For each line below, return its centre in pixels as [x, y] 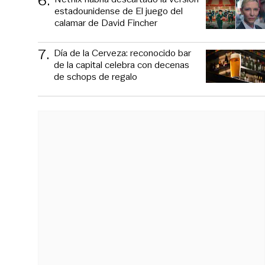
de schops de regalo [96, 77]
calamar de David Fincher [106, 23]
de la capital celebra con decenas [122, 65]
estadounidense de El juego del [119, 11]
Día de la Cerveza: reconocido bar [122, 53]
